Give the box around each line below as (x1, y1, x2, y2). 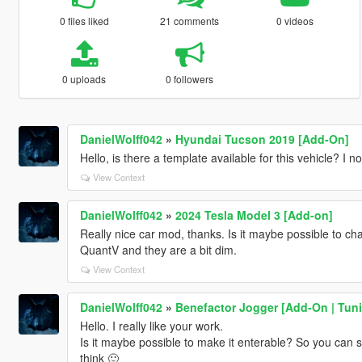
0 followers (166, 71, 214, 86)
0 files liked (59, 13, 109, 27)
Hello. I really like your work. (79, 317, 223, 334)
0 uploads (62, 71, 107, 86)
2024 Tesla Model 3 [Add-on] (175, 206, 333, 223)
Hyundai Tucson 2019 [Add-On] (175, 130, 349, 147)
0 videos (276, 13, 314, 27)
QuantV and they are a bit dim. (79, 241, 237, 258)
